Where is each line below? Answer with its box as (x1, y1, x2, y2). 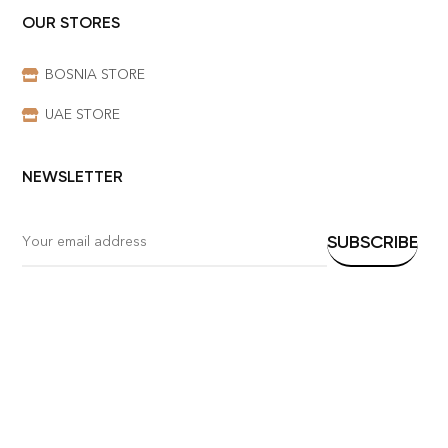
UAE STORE (44, 105, 120, 123)
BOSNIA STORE (44, 65, 145, 83)
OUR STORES (22, 12, 121, 32)
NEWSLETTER (22, 166, 124, 186)
